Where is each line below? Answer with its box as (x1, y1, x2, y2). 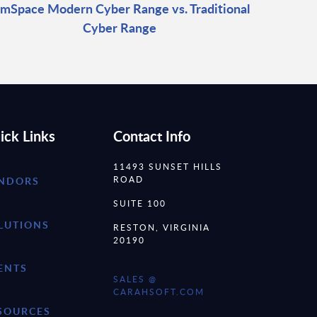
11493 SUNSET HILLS (113, 160, 222, 172)
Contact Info (113, 125, 190, 146)
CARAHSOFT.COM (113, 285, 204, 297)
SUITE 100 (113, 197, 166, 209)
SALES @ (113, 272, 157, 284)
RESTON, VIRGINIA (113, 221, 210, 233)
